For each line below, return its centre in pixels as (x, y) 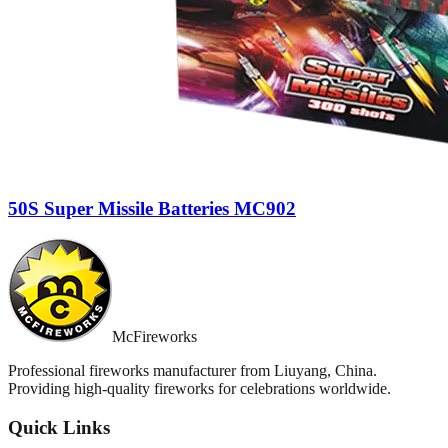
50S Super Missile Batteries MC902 (152, 208)
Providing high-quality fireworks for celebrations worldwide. (199, 389)
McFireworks (154, 337)
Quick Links (59, 428)
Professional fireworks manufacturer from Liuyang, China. (192, 371)
